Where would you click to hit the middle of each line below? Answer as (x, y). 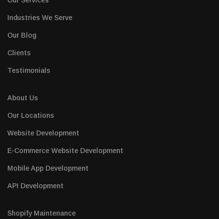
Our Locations (31, 116)
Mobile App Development (48, 168)
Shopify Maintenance (42, 213)
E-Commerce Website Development (65, 151)
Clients (19, 53)
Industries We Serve (40, 18)
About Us (23, 98)
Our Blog (22, 35)
